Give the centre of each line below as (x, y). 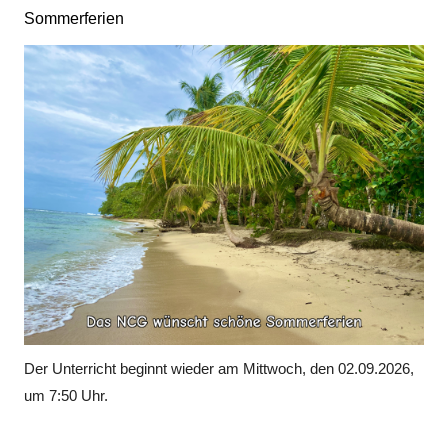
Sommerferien (73, 18)
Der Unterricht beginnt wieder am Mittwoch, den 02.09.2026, (218, 368)
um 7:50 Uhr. (65, 395)
